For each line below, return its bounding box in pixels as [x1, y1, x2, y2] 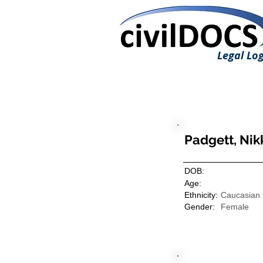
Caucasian [221, 190, 260, 200]
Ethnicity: [184, 190, 218, 200]
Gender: [184, 202, 215, 211]
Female [221, 202, 249, 211]
